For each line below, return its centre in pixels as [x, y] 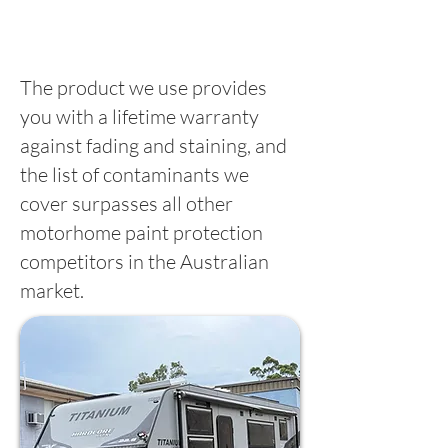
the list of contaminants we [134, 175]
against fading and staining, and [153, 146]
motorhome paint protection [141, 233]
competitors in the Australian [144, 262]
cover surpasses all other [126, 204]
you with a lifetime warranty [139, 117]
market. [52, 291]
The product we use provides [143, 88]
